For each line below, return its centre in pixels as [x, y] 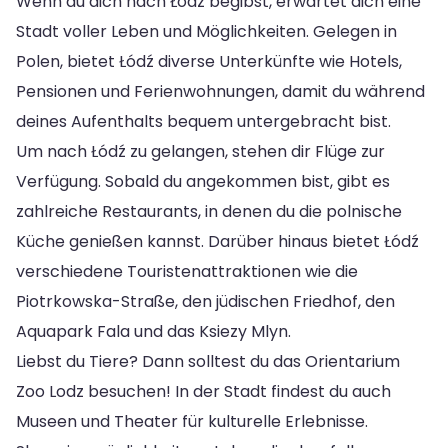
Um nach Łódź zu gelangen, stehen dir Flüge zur [200, 151]
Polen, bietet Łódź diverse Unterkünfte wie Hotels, [209, 61]
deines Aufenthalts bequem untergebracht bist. [203, 121]
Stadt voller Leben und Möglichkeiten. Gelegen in [206, 31]
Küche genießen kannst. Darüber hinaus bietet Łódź [217, 241]
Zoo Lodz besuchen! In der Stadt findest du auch [203, 391]
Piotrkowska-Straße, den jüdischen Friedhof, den [205, 301]
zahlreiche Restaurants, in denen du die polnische [209, 211]
